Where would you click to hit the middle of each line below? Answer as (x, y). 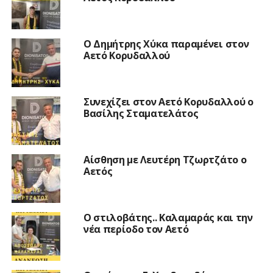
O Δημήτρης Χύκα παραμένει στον (166, 44)
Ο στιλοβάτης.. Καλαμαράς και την (168, 217)
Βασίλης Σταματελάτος (141, 113)
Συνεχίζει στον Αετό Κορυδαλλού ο (168, 101)
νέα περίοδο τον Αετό (136, 229)
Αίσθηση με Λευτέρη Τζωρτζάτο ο (165, 159)
